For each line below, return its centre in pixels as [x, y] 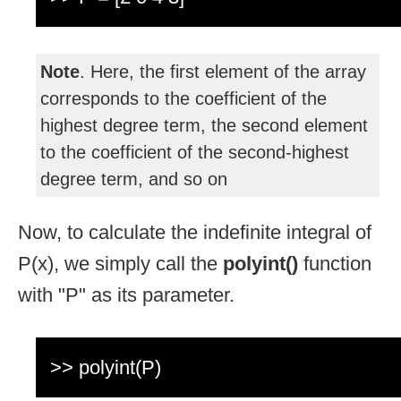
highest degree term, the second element [204, 126]
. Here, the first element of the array [223, 72]
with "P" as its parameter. [126, 295]
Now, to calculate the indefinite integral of [195, 233]
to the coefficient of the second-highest [195, 153]
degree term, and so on [134, 179]
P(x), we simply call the [120, 264]
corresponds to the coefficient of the [183, 99]
